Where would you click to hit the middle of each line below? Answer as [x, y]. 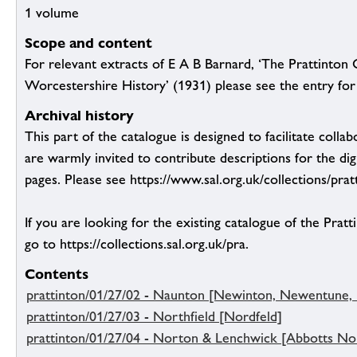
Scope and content [88, 43]
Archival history [79, 116]
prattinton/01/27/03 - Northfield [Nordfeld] [154, 317]
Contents [57, 274]
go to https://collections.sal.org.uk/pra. [137, 244]
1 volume [52, 13]
